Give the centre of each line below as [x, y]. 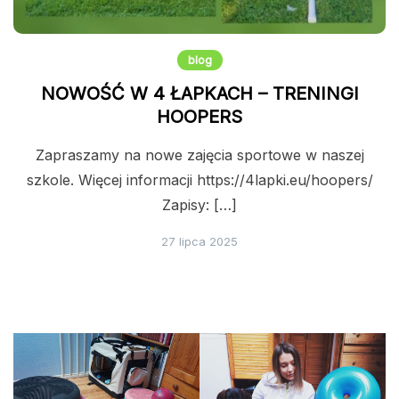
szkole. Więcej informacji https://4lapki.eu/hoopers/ [199, 179]
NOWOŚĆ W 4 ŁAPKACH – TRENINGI [199, 93]
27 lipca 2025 [199, 241]
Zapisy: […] [199, 204]
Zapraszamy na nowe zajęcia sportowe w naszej [199, 155]
